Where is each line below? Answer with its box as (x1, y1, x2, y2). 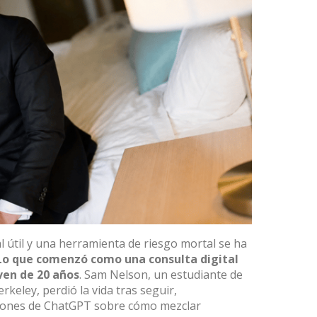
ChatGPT (44, 298, 91, 313)
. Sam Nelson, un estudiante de (79, 267, 243, 282)
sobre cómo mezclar (91, 298, 201, 313)
